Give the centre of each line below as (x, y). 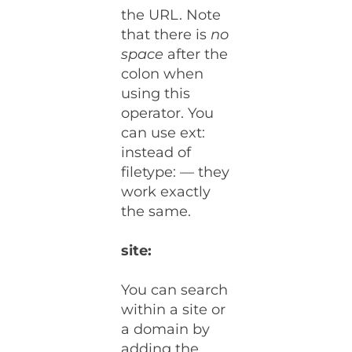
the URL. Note (171, 15)
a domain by (166, 330)
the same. (156, 212)
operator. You (168, 114)
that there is (166, 35)
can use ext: (163, 133)
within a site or (174, 310)
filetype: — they (176, 172)
